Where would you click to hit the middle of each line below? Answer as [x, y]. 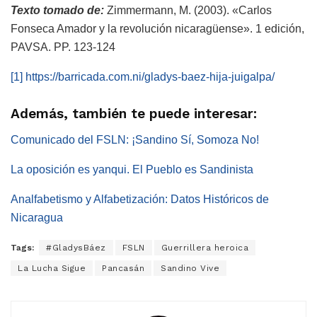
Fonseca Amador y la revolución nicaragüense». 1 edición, [157, 28]
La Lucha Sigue [52, 268]
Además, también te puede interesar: [134, 114]
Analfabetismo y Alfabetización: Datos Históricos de [140, 199]
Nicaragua [37, 217]
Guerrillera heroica [204, 247]
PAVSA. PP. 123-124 [63, 47]
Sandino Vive [190, 268]
